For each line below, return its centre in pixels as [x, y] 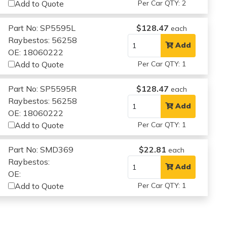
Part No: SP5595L [42, 28]
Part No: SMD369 [41, 149]
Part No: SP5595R [43, 88]
